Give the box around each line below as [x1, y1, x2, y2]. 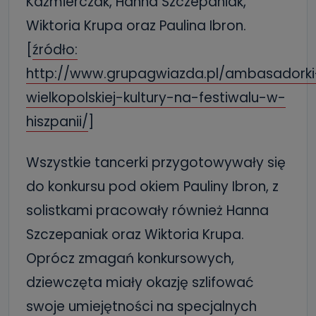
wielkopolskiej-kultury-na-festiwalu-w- [26, 87, 286, 107]
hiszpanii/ [26, 111, 88, 131]
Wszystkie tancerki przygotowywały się [26, 152, 286, 172]
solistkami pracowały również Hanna [26, 200, 269, 220]
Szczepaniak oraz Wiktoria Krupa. [26, 224, 244, 244]
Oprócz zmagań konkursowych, [26, 248, 234, 268]
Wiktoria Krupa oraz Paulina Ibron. [26, 16, 246, 35]
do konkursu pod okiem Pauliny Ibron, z [26, 176, 279, 196]
